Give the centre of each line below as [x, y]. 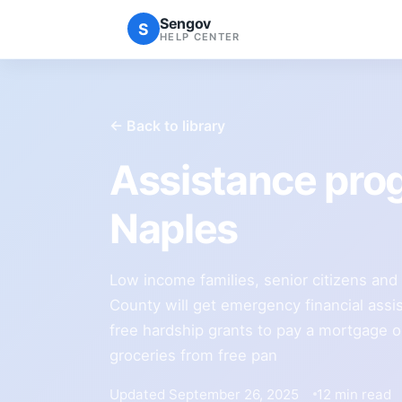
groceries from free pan [193, 355]
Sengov [186, 23]
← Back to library [167, 125]
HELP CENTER [200, 36]
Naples [174, 228]
